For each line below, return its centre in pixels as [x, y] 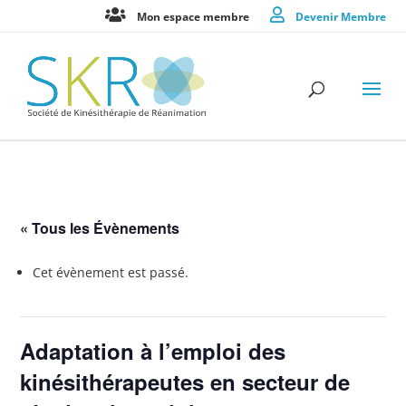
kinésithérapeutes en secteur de [185, 382]
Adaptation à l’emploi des [153, 351]
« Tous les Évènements [100, 228]
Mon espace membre [193, 17]
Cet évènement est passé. [111, 272]
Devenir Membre [340, 17]
